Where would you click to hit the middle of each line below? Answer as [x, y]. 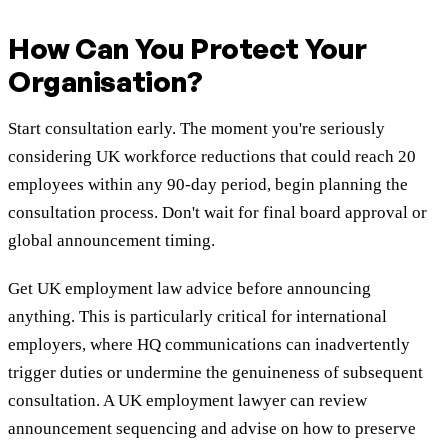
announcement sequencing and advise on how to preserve [212, 429]
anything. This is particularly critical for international [197, 317]
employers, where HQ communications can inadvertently [209, 345]
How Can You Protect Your [187, 49]
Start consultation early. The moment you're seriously [196, 129]
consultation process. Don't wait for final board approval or [217, 213]
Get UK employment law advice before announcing [189, 289]
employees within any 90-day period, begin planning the [208, 185]
